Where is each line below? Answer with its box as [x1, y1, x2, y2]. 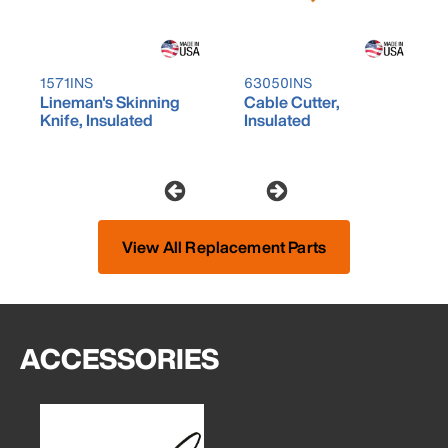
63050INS [244, 72, 312, 94]
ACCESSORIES [20, 338, 219, 380]
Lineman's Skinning [40, 90, 180, 115]
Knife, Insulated [40, 108, 153, 133]
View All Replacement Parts [121, 235, 327, 260]
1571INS [40, 72, 93, 94]
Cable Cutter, [244, 90, 340, 115]
